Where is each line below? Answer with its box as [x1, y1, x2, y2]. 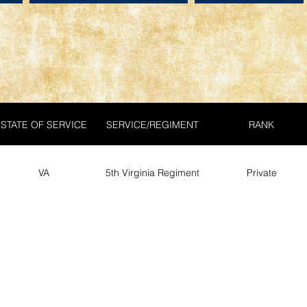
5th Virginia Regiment [106, 166, 199, 179]
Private [246, 166, 277, 179]
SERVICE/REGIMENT [106, 118, 199, 131]
